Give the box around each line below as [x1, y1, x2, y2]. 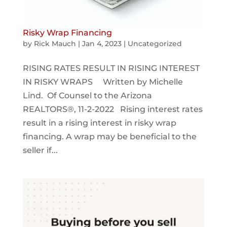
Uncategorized [127, 39, 182, 49]
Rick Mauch [33, 39, 76, 49]
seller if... [22, 145, 58, 156]
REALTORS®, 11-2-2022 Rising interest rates [22, 104, 203, 115]
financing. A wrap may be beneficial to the [22, 132, 197, 142]
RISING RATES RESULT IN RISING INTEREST [22, 63, 200, 73]
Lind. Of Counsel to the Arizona [22, 91, 152, 101]
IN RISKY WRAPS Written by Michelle [22, 77, 183, 87]
